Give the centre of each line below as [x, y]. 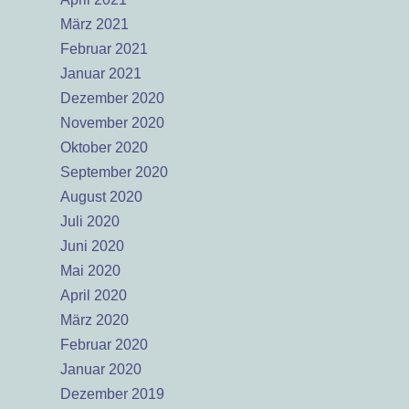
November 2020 [112, 123]
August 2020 [101, 197]
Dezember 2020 [112, 98]
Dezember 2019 [112, 394]
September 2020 [114, 172]
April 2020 [94, 295]
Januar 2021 [101, 73]
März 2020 [94, 320]
